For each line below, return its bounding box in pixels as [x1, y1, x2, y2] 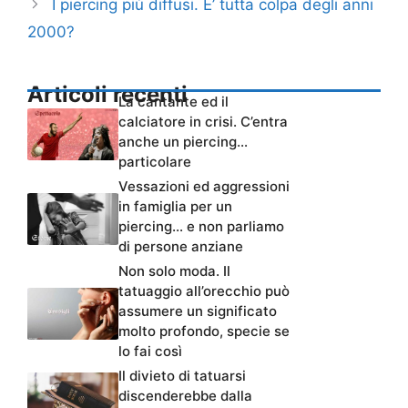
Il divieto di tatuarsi [118, 366, 246, 384]
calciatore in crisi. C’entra [118, 112, 288, 130]
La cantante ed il [118, 92, 229, 110]
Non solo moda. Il [118, 261, 230, 280]
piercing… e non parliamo [118, 217, 284, 235]
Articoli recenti [27, 80, 188, 107]
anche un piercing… [118, 132, 248, 150]
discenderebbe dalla [118, 386, 252, 404]
